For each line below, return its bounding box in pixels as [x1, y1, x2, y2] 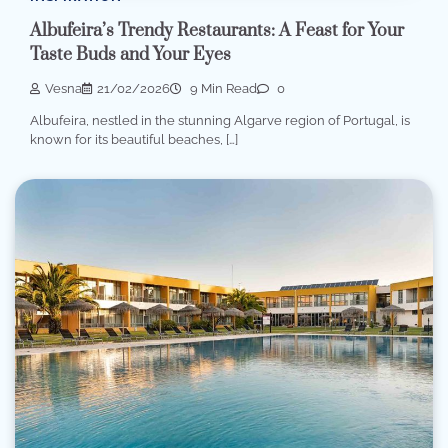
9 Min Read [187, 81, 257, 97]
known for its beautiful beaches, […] [30, 132, 238, 148]
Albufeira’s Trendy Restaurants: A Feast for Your [30, 20, 404, 42]
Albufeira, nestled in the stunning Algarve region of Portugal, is [30, 113, 410, 129]
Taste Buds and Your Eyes [30, 44, 231, 66]
